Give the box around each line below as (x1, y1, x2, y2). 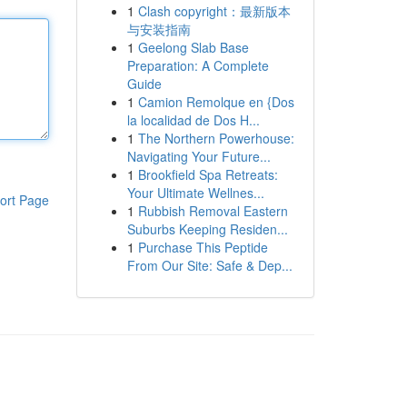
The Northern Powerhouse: (137, 129, 294, 147)
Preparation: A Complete (126, 56, 269, 74)
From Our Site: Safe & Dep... (126, 256, 293, 274)
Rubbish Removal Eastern (137, 202, 288, 220)
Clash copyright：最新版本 (137, 2, 291, 20)
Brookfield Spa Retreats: (137, 165, 278, 184)
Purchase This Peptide (137, 238, 268, 256)
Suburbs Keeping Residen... (126, 220, 288, 238)
